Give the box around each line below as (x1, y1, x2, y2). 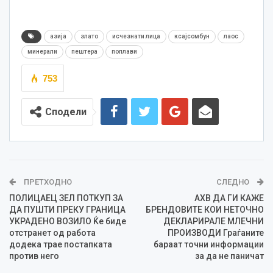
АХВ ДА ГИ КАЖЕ (194, 193, 264, 204)
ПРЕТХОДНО (22, 177, 72, 187)
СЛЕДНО (216, 177, 251, 187)
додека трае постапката (9, 239, 112, 250)
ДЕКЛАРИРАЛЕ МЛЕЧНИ (163, 216, 264, 227)
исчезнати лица (112, 33, 160, 40)
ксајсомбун (174, 33, 210, 40)
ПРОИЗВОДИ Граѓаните (168, 228, 264, 238)
